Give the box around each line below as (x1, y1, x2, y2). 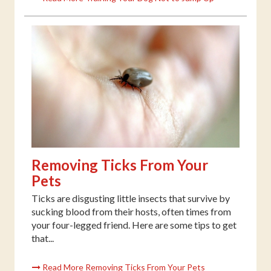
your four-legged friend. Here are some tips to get (31, 219, 237, 231)
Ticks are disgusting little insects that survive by (31, 192, 230, 204)
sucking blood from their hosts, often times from (31, 206, 231, 218)
